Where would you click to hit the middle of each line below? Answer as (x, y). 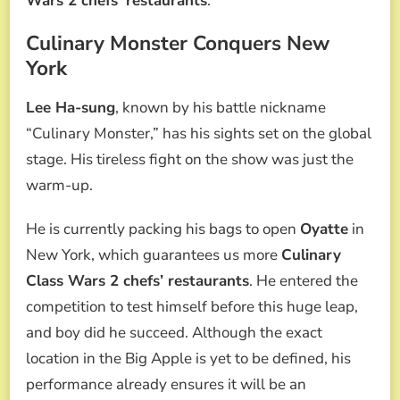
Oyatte (324, 229)
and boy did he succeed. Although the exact (174, 333)
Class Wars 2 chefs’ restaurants (137, 281)
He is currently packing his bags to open (163, 229)
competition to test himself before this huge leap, (192, 307)
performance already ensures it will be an (166, 385)
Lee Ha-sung (71, 108)
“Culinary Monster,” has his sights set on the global (199, 134)
